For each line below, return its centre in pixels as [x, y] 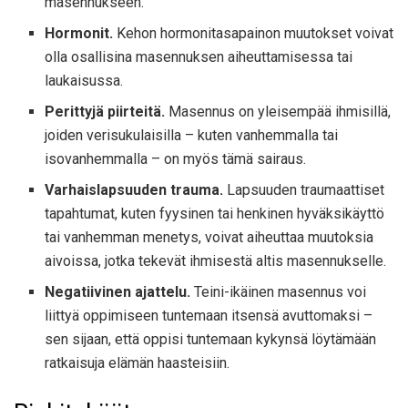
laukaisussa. [84, 80]
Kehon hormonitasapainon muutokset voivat [254, 33]
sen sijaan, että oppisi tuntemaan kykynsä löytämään [211, 339]
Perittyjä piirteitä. [105, 111]
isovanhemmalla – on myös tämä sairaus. [176, 158]
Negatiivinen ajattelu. [118, 291]
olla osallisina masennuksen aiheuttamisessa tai [199, 56]
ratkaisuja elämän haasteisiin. [138, 362]
